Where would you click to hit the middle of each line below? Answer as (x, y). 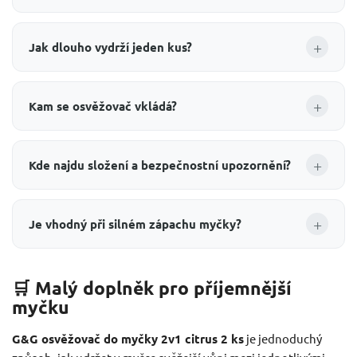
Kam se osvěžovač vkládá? (103, 106)
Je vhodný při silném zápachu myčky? (135, 224)
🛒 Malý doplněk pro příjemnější (152, 288)
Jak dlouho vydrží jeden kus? (110, 47)
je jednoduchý (283, 338)
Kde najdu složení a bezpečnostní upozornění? (160, 165)
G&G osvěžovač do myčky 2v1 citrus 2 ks (128, 338)
